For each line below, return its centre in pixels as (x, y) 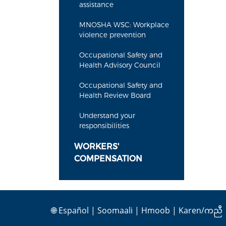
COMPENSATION (108, 159)
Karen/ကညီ (201, 210)
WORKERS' (97, 147)
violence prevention (112, 35)
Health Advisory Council (120, 65)
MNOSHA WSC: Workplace (124, 25)
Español (74, 210)
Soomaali (115, 210)
